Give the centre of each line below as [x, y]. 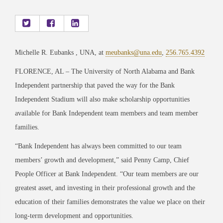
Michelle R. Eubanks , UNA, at [60, 52]
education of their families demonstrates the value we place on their [110, 202]
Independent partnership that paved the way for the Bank [95, 85]
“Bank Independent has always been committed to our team [98, 146]
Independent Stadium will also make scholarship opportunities [102, 99]
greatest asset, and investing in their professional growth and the [105, 188]
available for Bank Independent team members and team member [107, 113]
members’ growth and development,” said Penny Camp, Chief [102, 160]
